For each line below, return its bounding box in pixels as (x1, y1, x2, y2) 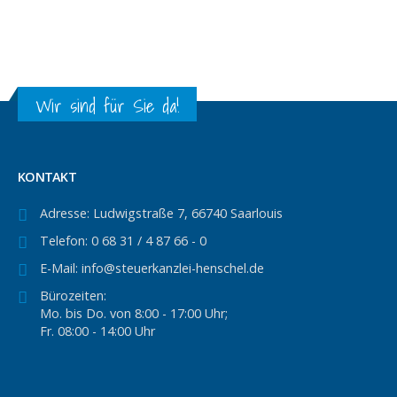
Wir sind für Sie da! (35, 91, 179, 121)
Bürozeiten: (40, 287, 106, 304)
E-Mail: (40, 260, 82, 276)
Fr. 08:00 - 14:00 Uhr (40, 323, 155, 339)
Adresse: (40, 205, 93, 222)
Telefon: (40, 232, 91, 249)
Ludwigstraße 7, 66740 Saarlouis (93, 205, 283, 222)
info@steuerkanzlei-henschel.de (82, 260, 264, 276)
